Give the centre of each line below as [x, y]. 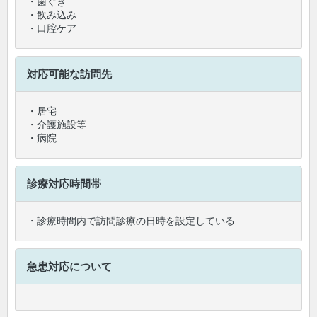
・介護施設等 [57, 125]
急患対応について [69, 266]
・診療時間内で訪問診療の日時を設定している [131, 221]
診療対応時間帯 [64, 184]
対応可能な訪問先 [69, 74]
